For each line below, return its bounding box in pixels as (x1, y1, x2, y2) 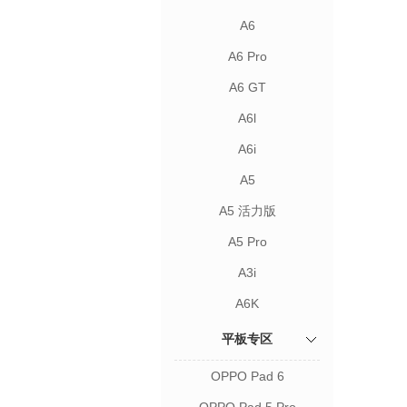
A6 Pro (227, 49, 267, 64)
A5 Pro (227, 234, 267, 249)
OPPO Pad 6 (210, 369, 284, 383)
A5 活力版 (218, 203, 276, 218)
